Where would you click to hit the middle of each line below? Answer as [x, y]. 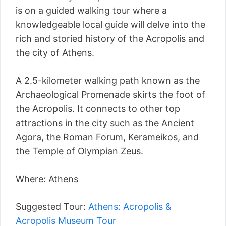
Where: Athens [47, 179]
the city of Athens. [55, 53]
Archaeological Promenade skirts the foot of [110, 95]
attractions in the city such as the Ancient [105, 123]
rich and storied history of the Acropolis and [110, 39]
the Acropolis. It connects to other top [98, 109]
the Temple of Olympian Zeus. [79, 151]
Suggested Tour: [51, 207]
